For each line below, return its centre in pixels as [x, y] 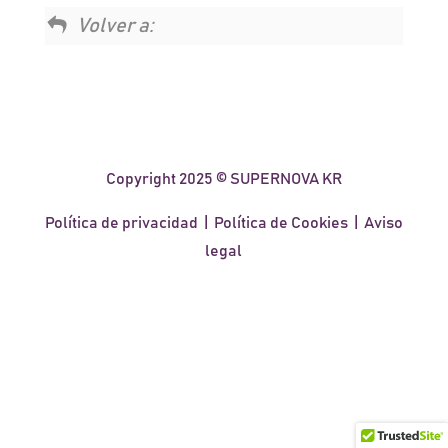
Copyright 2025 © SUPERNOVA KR [223, 179]
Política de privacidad [121, 223]
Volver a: [116, 26]
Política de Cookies [280, 223]
